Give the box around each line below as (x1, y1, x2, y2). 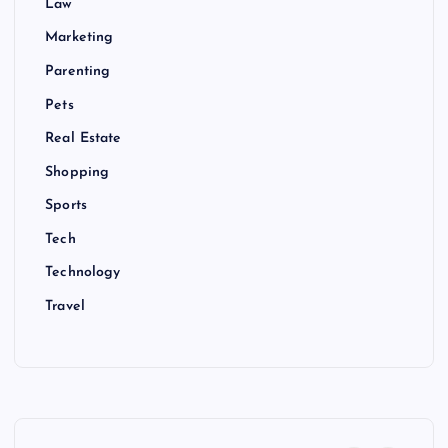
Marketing (45, 30, 114, 46)
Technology (45, 265, 121, 281)
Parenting (45, 64, 111, 80)
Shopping (45, 164, 110, 180)
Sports (45, 198, 87, 214)
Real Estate (45, 131, 122, 147)
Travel (45, 298, 85, 314)
